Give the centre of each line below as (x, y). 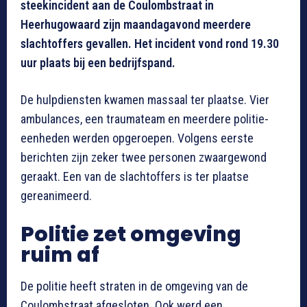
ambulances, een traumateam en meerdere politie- (145, 119)
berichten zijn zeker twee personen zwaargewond (144, 157)
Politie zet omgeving (131, 234)
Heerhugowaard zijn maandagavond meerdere (136, 24)
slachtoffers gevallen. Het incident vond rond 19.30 (150, 43)
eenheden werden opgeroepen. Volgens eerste (137, 138)
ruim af (60, 255)
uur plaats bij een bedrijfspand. (98, 62)
